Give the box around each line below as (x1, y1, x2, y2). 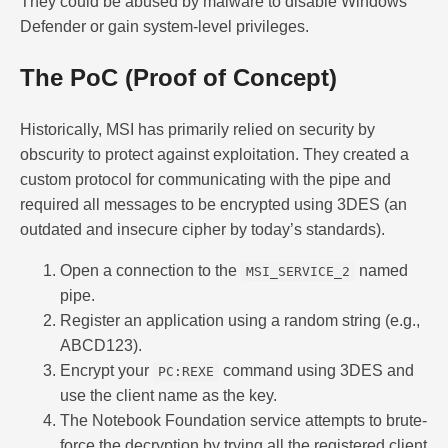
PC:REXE (158, 363, 214, 379)
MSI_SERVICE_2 (246, 263, 350, 279)
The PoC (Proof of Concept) (20, 64, 337, 92)
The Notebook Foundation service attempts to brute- (60, 411, 427, 429)
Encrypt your (60, 361, 153, 379)
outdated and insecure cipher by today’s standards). (20, 220, 385, 238)
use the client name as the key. (60, 386, 277, 404)
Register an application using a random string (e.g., (60, 311, 420, 329)
